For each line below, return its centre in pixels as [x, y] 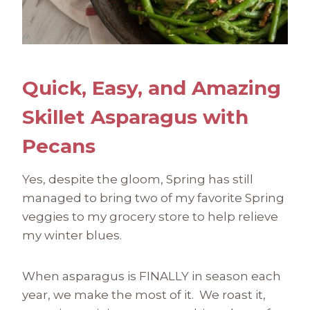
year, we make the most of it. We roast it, [144, 294]
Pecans [59, 146]
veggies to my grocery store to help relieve [150, 216]
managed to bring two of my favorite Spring [153, 198]
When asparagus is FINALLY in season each [152, 276]
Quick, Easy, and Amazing [152, 88]
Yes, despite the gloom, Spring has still [138, 179]
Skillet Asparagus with [135, 117]
